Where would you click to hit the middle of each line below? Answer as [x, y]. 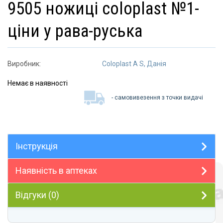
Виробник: [24, 63]
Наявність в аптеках [56, 170]
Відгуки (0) [37, 195]
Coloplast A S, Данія [134, 63]
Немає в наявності [38, 83]
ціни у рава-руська [75, 31]
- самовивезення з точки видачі [157, 98]
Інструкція [37, 146]
